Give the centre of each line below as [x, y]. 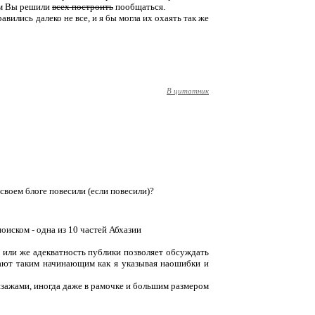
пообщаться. [139, 7]
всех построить [83, 7]
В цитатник [188, 90]
